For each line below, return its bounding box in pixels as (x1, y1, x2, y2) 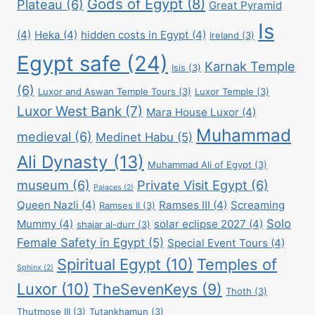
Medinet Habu (96, 129, 174, 144)
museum (17, 176, 69, 193)
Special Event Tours (167, 236, 268, 250)
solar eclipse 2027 (154, 217, 246, 231)
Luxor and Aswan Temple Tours (38, 85, 176, 97)
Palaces (94, 182, 122, 192)
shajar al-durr (77, 218, 135, 230)
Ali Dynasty (17, 150, 108, 172)
